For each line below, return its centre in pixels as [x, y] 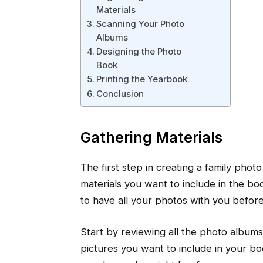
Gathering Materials [151, 137]
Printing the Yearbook [141, 79]
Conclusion [120, 93]
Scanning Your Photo [140, 23]
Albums [112, 37]
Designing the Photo [139, 51]
